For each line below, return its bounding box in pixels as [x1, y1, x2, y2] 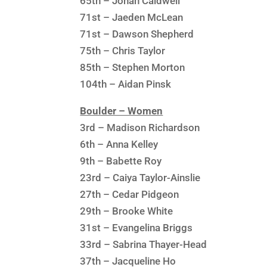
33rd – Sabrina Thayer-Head [80, 238, 207, 250]
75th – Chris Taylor [80, 44, 166, 57]
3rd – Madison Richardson [80, 121, 200, 133]
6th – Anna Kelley [80, 138, 159, 150]
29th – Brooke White [80, 204, 173, 217]
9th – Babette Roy [80, 154, 162, 167]
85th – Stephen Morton [80, 61, 185, 73]
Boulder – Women [80, 104, 163, 117]
